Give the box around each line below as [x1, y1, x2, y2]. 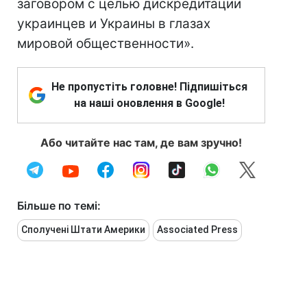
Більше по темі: [17, 199, 101, 212]
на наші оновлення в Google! [74, 97, 225, 110]
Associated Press [157, 224, 238, 235]
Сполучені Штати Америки [21, 224, 145, 235]
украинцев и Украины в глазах [17, 16, 210, 32]
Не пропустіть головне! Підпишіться [51, 80, 247, 93]
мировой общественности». [17, 36, 194, 51]
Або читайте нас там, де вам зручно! [40, 136, 242, 149]
